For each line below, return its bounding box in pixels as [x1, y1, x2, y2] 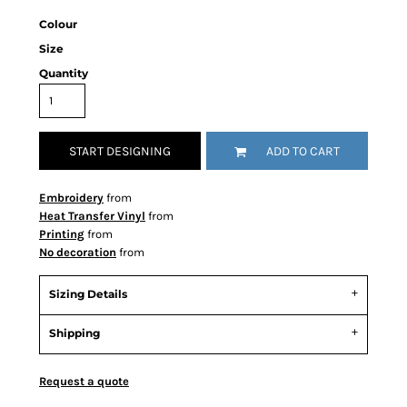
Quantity [39, 66, 88, 80]
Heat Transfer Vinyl [39, 209, 145, 223]
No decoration [39, 245, 116, 259]
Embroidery [39, 191, 104, 204]
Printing [39, 227, 84, 241]
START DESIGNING [69, 144, 171, 160]
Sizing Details [49, 287, 127, 301]
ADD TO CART [266, 144, 340, 160]
